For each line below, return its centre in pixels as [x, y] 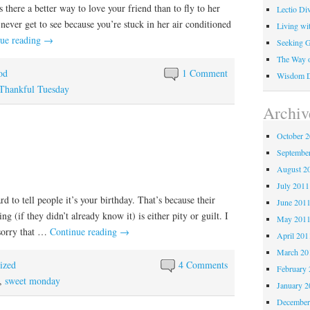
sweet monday [33, 280]
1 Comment [205, 73]
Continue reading [85, 231]
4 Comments [203, 264]
